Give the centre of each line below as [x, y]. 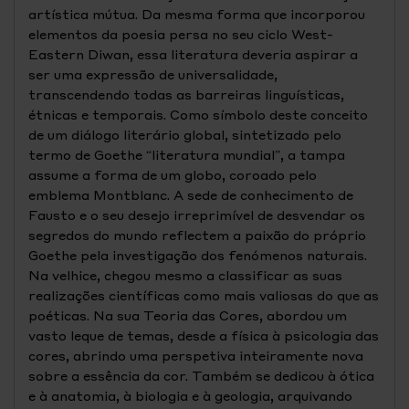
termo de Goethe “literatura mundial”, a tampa [187, 154]
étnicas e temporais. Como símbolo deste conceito [198, 114]
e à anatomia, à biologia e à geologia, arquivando [190, 395]
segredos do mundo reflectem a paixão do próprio [197, 235]
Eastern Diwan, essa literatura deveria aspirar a [193, 54]
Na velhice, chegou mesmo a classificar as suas [185, 275]
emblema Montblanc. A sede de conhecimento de [191, 194]
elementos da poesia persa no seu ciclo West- [181, 34]
